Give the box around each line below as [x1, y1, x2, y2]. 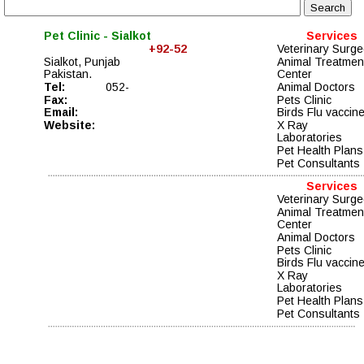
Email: [44, 106, 88, 119]
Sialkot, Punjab [44, 54, 120, 68]
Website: [44, 118, 95, 132]
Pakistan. [44, 67, 95, 81]
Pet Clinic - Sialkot [44, 29, 151, 43]
